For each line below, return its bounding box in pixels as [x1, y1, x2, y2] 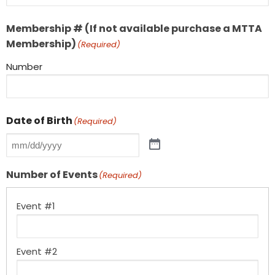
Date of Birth [6, 113, 72, 128]
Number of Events [6, 167, 98, 182]
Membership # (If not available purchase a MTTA [6, 21, 262, 36]
